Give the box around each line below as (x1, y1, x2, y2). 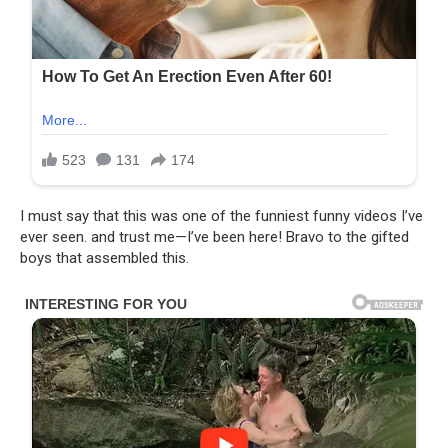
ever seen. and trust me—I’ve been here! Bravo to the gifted (20, 227, 409, 246)
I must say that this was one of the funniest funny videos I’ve (20, 206, 423, 225)
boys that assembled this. (20, 248, 189, 267)
